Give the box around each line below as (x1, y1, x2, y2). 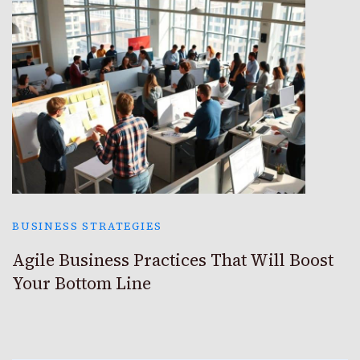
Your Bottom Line (12, 271, 151, 295)
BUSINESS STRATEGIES (12, 219, 162, 233)
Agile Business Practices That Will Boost (12, 247, 333, 272)
